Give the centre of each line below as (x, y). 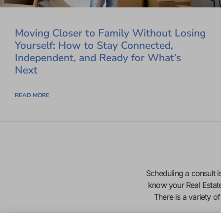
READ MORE (32, 95)
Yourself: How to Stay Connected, (94, 46)
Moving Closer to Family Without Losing (110, 33)
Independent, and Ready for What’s (98, 58)
